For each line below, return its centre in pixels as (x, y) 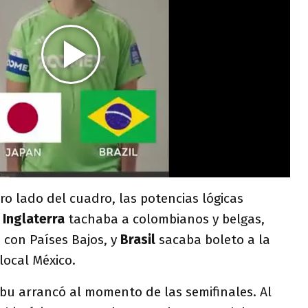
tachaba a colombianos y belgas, (165, 219)
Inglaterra (34, 219)
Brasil (138, 239)
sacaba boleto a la (213, 239)
